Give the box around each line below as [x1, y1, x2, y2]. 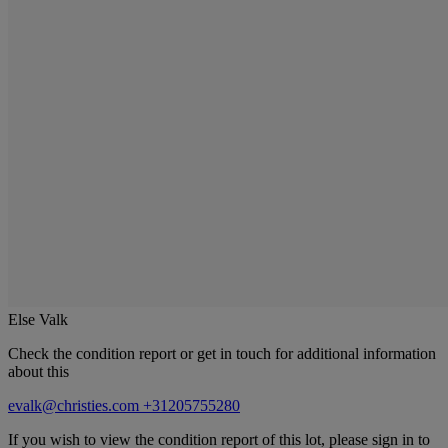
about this [8, 362, 69, 380]
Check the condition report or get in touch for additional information [8, 344, 436, 362]
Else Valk [8, 310, 68, 328]
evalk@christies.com [8, 396, 143, 414]
